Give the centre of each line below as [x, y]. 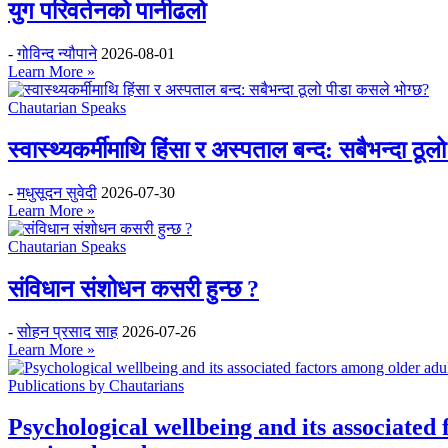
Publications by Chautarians [96, 385]
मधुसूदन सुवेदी [57, 192]
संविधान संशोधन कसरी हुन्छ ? [133, 288]
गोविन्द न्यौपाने [57, 53]
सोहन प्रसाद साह [67, 331]
